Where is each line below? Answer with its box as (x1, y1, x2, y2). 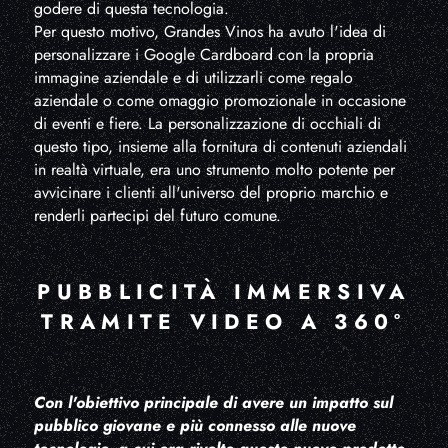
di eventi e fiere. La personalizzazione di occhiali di (33, 112, 381, 136)
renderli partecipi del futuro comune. (33, 204, 281, 228)
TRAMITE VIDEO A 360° (41, 307, 407, 338)
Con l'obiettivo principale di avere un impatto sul (33, 391, 393, 415)
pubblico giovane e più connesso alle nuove (33, 414, 356, 438)
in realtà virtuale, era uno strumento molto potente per (33, 158, 395, 182)
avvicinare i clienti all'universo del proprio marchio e (33, 181, 388, 205)
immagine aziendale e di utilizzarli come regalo (33, 66, 353, 90)
